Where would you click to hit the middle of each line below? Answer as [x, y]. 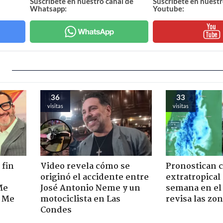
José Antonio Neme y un [90, 188]
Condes [56, 210]
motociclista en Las [80, 199]
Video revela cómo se [85, 166]
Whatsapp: [49, 8]
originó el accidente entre [94, 177]
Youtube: [168, 8]
